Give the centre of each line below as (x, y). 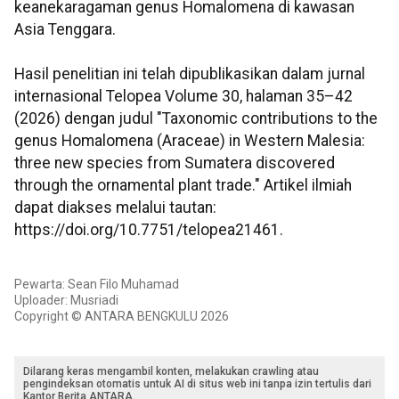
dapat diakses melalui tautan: (115, 208)
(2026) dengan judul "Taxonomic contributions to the (196, 119)
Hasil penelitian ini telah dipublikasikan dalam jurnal (190, 74)
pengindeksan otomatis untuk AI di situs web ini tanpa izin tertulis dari (197, 383)
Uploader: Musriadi (66, 300)
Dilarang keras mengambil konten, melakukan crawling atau (171, 371)
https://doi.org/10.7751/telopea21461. (149, 230)
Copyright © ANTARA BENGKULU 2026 (122, 316)
